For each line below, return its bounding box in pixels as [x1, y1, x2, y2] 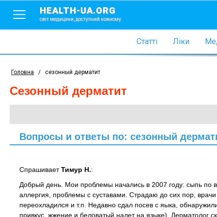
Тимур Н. [61, 166, 91, 173]
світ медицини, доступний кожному [40, 16, 121, 22]
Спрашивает [19, 166, 61, 173]
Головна [11, 69, 34, 76]
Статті [136, 37, 157, 46]
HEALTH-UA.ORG [40, 5, 116, 15]
